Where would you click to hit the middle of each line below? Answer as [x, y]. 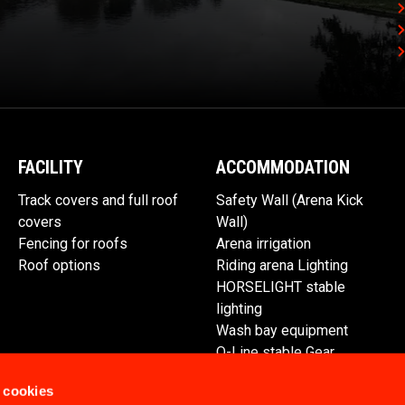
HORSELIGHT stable [281, 287]
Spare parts [253, 374]
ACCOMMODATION [283, 168]
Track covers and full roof [98, 201]
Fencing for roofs [73, 244]
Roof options [59, 266]
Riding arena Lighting [282, 266]
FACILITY [51, 168]
